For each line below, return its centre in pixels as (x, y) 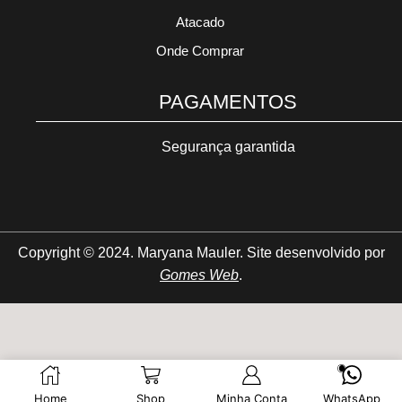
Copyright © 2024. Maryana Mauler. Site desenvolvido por (201, 252)
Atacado (200, 22)
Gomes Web (199, 275)
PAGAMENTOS (228, 102)
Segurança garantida (228, 147)
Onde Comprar (200, 51)
